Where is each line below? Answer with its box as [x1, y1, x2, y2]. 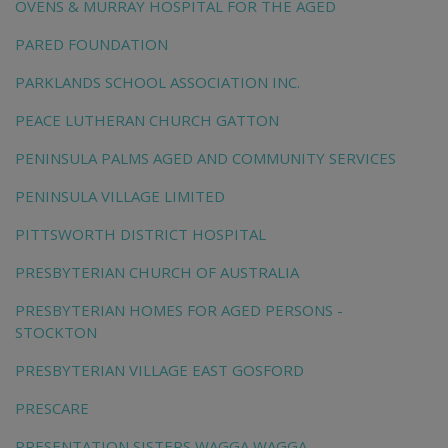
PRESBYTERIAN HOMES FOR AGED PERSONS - [15, 300, 343, 321]
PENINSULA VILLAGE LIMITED [15, 186, 225, 207]
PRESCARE [15, 398, 89, 419]
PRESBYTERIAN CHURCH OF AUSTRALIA [15, 262, 299, 283]
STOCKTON [15, 322, 97, 343]
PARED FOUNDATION [15, 34, 168, 55]
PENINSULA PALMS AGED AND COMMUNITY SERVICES [15, 148, 396, 169]
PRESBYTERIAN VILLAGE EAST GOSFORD [15, 360, 304, 381]
